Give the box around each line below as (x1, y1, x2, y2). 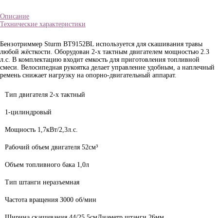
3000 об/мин (58, 196, 96, 203)
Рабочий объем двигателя (5, 144, 80, 151)
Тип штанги (5, 179, 41, 186)
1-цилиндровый (5, 109, 52, 116)
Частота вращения (5, 196, 58, 203)
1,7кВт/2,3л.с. (36, 126, 78, 133)
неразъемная (41, 179, 79, 186)
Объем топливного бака (5, 161, 75, 168)
